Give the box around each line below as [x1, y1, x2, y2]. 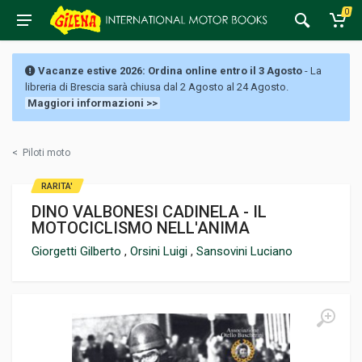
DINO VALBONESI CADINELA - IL [32, 202, 267, 221]
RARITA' [41, 181, 73, 192]
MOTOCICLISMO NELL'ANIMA [32, 218, 250, 238]
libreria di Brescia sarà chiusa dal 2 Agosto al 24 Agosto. [25, 81, 288, 93]
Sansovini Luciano [196, 244, 293, 259]
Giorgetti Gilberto [32, 244, 124, 259]
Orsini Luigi [130, 244, 191, 259]
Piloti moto [23, 147, 70, 158]
